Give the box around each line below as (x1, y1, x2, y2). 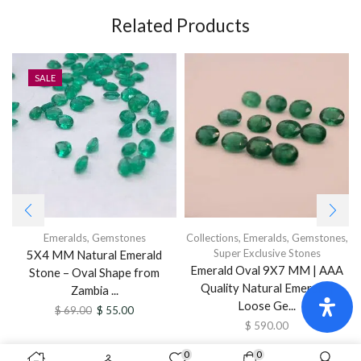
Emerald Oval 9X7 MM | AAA (190, 262, 343, 277)
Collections (185, 230, 239, 244)
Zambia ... (70, 282, 118, 297)
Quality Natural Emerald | (200, 280, 334, 295)
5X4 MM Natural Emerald (27, 247, 162, 262)
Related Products (111, 14, 250, 36)
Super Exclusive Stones (213, 246, 321, 259)
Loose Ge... (238, 297, 296, 313)
